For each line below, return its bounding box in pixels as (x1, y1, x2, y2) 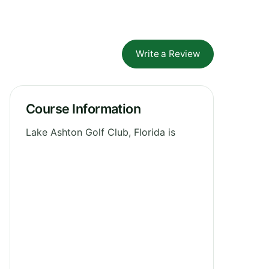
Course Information (26, 100, 141, 116)
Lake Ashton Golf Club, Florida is (26, 125, 175, 138)
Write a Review (136, 47, 200, 59)
